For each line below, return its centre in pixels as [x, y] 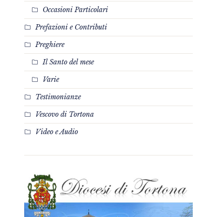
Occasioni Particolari [75, 10]
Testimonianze [58, 97]
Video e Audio [57, 132]
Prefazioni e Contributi [71, 27]
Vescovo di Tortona [65, 115]
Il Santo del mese [68, 62]
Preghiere [50, 45]
